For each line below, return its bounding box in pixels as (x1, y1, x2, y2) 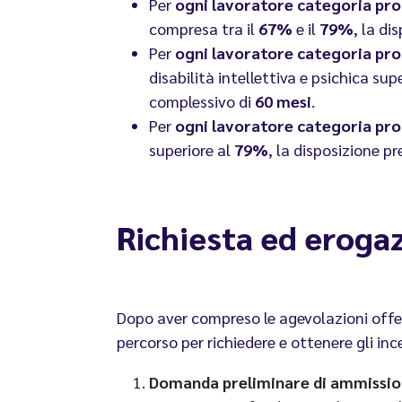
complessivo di (149, 91, 255, 112)
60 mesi (255, 91, 311, 112)
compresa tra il (149, 18, 258, 39)
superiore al (149, 139, 234, 161)
